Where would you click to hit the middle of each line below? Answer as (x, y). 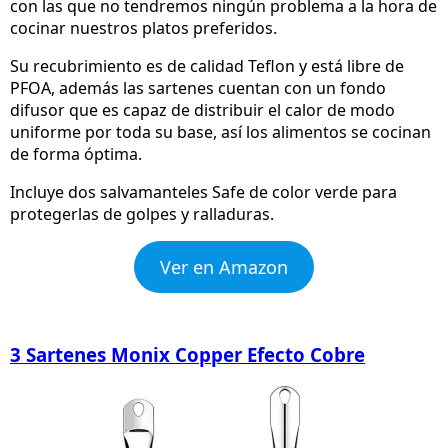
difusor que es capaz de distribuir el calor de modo (202, 109)
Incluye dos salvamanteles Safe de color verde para (203, 191)
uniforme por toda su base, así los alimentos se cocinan (220, 131)
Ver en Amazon (224, 266)
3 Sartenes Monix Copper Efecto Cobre (187, 354)
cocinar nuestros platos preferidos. (143, 27)
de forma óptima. (76, 153)
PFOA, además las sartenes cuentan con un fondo (198, 87)
